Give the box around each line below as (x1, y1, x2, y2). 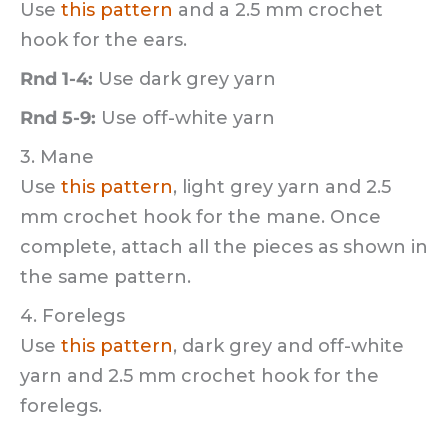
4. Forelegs (20, 305, 125, 328)
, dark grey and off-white (173, 335, 404, 358)
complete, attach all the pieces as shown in (20, 236, 428, 259)
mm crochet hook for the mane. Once (20, 206, 381, 229)
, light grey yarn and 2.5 (173, 176, 391, 199)
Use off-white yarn (101, 107, 275, 130)
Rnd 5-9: (20, 107, 101, 130)
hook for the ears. (20, 29, 187, 52)
